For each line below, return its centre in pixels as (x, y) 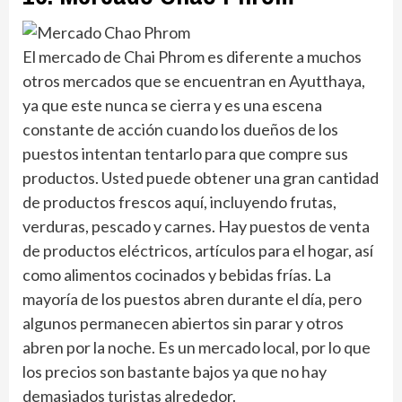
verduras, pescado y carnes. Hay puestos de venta (196, 226)
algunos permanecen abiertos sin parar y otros (183, 323)
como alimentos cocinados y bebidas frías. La (177, 274)
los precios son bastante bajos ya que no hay (175, 371)
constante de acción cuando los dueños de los (180, 129)
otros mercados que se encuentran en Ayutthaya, (194, 80)
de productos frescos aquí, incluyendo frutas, (179, 201)
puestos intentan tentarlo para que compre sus (185, 153)
